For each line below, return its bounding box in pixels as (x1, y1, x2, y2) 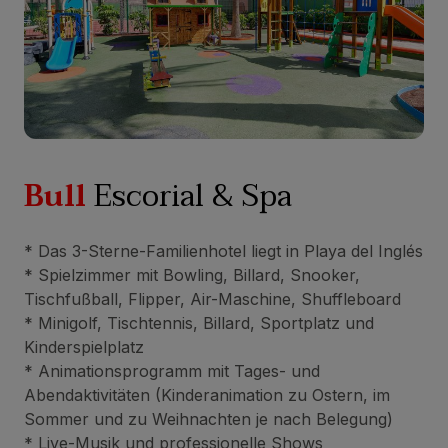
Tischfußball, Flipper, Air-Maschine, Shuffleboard (24, 289, 401, 310)
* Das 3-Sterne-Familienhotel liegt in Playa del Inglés (24, 241, 423, 262)
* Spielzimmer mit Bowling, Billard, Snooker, (24, 265, 360, 286)
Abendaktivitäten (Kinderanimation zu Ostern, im (24, 385, 390, 406)
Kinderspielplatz (24, 337, 144, 358)
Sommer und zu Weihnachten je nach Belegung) (24, 409, 393, 430)
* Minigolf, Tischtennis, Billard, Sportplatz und (24, 313, 374, 334)
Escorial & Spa (86, 171, 292, 223)
